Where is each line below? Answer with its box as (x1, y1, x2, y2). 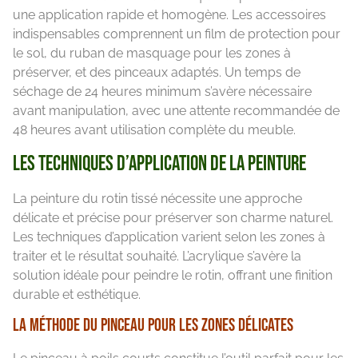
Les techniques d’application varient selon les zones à (13, 229, 325, 245)
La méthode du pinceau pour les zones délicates (13, 315, 293, 337)
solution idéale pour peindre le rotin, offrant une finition (13, 267, 332, 283)
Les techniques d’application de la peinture (13, 151, 306, 177)
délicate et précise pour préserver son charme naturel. (13, 209, 333, 225)
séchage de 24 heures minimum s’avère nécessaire (13, 84, 312, 100)
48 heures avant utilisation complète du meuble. (13, 122, 296, 138)
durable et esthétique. (13, 286, 141, 302)
